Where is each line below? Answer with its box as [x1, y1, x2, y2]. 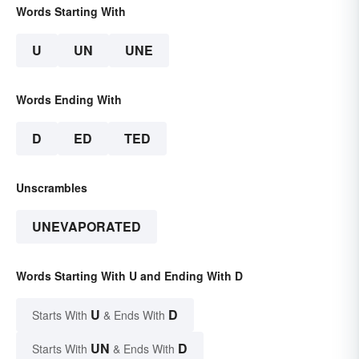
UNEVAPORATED [32, 217, 141, 236]
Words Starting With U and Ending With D [16, 268, 243, 284]
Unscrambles [16, 179, 87, 196]
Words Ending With [16, 91, 122, 108]
